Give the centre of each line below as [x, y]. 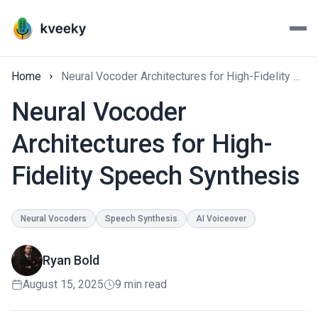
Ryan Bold [71, 260]
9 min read [141, 284]
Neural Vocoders [54, 219]
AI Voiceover [221, 219]
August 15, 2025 [63, 284]
